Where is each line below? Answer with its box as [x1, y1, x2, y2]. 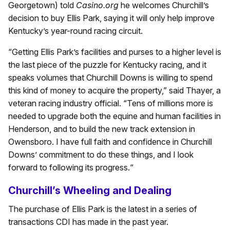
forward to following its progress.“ [8, 162, 133, 172]
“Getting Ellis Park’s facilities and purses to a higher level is [8, 46, 221, 57]
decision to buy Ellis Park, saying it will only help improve [8, 12, 215, 23]
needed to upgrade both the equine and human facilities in [8, 110, 221, 121]
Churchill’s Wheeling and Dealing [8, 184, 171, 197]
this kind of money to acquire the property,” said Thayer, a [8, 85, 221, 95]
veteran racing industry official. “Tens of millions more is [8, 98, 213, 108]
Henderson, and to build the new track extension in [8, 123, 195, 134]
